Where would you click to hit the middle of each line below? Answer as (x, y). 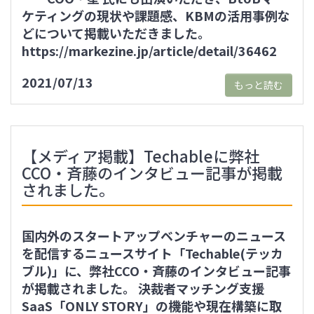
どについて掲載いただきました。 (116, 33)
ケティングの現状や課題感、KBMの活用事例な (156, 15)
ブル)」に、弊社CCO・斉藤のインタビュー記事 (156, 271)
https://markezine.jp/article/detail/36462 (149, 50)
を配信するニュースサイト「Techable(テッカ (152, 253)
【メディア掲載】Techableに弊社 (141, 156)
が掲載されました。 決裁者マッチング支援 (143, 288)
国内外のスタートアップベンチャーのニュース (154, 235)
